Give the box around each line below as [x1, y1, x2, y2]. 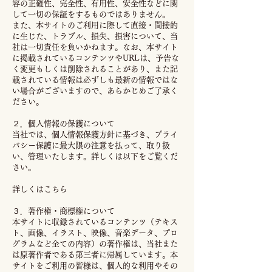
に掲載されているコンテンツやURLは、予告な [12, 54, 179, 62]
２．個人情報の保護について [12, 120, 115, 127]
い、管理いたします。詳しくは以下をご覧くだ [12, 152, 178, 160]
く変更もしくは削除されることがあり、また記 [12, 65, 178, 73]
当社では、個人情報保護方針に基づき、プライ [12, 131, 178, 138]
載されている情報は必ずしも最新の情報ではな [12, 76, 178, 84]
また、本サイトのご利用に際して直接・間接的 [12, 21, 178, 29]
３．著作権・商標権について [12, 207, 115, 215]
